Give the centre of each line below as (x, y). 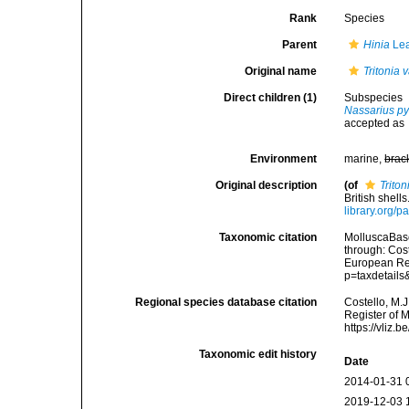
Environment (284, 159)
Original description (267, 185)
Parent (300, 45)
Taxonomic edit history (258, 354)
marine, (365, 159)
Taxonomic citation (268, 237)
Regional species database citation (226, 302)
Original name (281, 71)
